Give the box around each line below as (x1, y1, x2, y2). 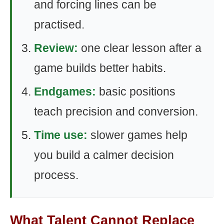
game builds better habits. (34, 61, 166, 74)
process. (34, 168, 78, 181)
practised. (34, 17, 84, 31)
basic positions (96, 84, 175, 98)
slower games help (87, 128, 187, 141)
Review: (34, 41, 78, 54)
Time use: (34, 128, 87, 141)
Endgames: (34, 84, 96, 98)
